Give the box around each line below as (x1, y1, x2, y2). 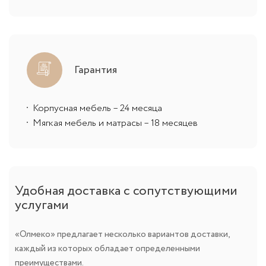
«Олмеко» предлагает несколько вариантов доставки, (15, 227, 230, 241)
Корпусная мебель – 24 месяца (33, 101, 162, 115)
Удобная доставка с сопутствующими (15, 181, 237, 201)
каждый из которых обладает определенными (15, 242, 200, 255)
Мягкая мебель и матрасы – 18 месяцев (33, 116, 198, 130)
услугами (15, 195, 69, 215)
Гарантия (74, 62, 117, 78)
